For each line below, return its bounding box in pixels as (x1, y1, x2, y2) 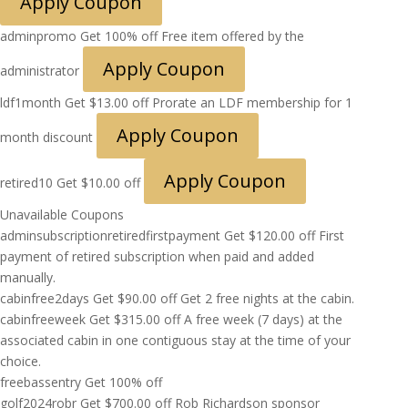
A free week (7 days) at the (184, 311, 342, 329)
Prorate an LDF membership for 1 (152, 94, 352, 112)
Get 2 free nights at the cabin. (180, 290, 354, 308)
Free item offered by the (161, 27, 304, 46)
